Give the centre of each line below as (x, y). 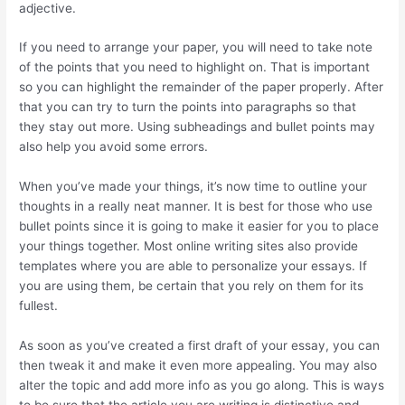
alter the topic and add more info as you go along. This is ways (202, 386)
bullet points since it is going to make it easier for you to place (199, 226)
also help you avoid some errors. (114, 147)
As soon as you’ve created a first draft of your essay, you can (200, 346)
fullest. (39, 306)
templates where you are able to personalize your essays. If (193, 266)
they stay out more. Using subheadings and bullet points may (198, 127)
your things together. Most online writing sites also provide (189, 246)
